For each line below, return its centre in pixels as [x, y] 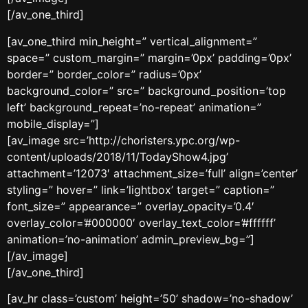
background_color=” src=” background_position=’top [146, 90]
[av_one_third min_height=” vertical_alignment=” [132, 41]
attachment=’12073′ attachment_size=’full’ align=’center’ [152, 173]
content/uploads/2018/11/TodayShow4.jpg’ [118, 156]
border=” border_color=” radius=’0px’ [104, 74]
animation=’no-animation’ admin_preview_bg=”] [131, 239]
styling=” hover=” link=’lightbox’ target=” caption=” [141, 189]
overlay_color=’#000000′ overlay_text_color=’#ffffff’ [141, 222]
